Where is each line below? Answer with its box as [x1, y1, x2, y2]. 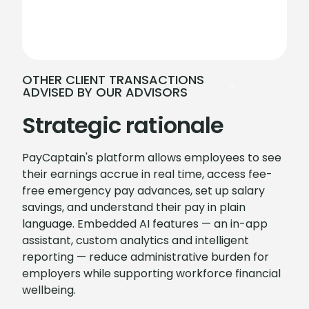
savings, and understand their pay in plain [22, 199, 246, 215]
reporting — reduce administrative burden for [22, 249, 269, 265]
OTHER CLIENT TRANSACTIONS [22, 71, 204, 88]
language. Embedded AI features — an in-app [22, 216, 268, 232]
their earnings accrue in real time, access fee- [22, 166, 272, 182]
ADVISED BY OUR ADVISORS [22, 83, 188, 101]
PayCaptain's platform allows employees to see [22, 150, 281, 166]
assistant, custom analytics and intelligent [22, 232, 249, 248]
